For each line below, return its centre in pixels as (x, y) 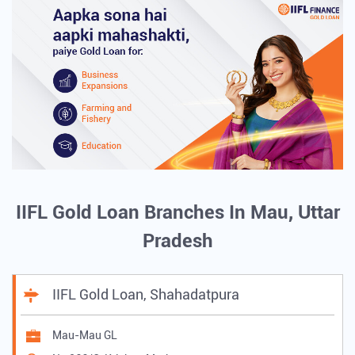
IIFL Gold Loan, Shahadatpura (146, 294)
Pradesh (177, 240)
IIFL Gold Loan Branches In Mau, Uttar (177, 212)
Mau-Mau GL (85, 335)
